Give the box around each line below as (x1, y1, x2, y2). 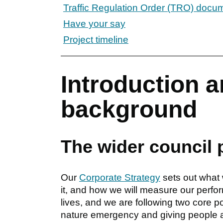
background (61, 96, 197, 122)
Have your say (63, 18, 125, 29)
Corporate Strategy (79, 172, 160, 183)
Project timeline (63, 34, 128, 45)
